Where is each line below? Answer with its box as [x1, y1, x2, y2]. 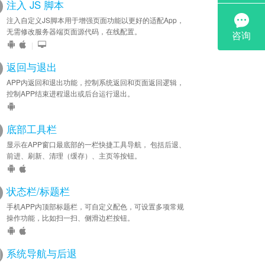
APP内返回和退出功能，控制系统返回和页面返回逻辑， [7, 77, 184, 87]
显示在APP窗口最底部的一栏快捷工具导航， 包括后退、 [7, 139, 186, 149]
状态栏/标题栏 [7, 184, 70, 198]
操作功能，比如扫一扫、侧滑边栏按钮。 [7, 212, 134, 222]
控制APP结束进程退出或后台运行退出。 [7, 88, 134, 98]
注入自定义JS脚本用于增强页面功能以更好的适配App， [7, 15, 184, 25]
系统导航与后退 [7, 246, 77, 260]
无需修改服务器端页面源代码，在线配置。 [7, 26, 141, 36]
